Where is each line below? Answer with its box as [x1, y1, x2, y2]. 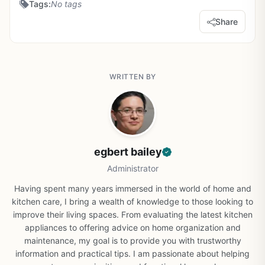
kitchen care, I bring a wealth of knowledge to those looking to [12, 196, 253, 206]
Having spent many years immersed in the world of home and [14, 183, 251, 193]
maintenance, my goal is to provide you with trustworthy [24, 235, 241, 245]
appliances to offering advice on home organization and [24, 222, 241, 232]
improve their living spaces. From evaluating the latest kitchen [12, 209, 253, 219]
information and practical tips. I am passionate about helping [15, 248, 250, 258]
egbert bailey [93, 146, 162, 158]
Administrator [106, 163, 159, 173]
